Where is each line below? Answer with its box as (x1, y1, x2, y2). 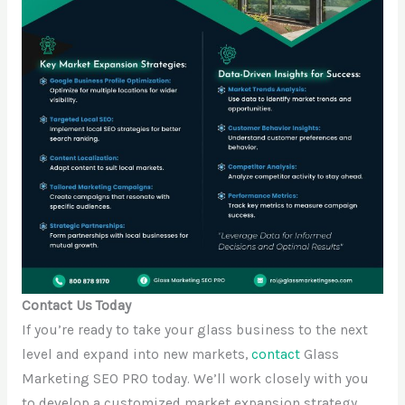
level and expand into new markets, (21, 345, 251, 363)
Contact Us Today (21, 297, 131, 314)
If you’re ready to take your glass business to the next (21, 321, 368, 338)
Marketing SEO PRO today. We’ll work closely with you (21, 370, 369, 387)
